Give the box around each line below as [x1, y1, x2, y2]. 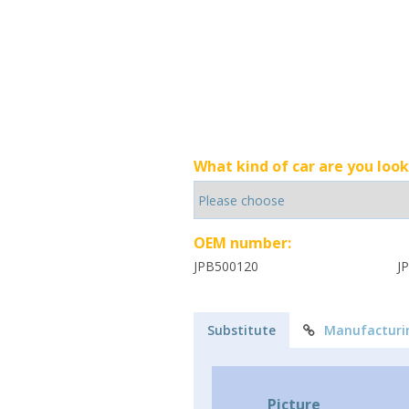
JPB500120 [194, 257, 258, 275]
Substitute [207, 321, 276, 339]
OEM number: [194, 233, 291, 253]
